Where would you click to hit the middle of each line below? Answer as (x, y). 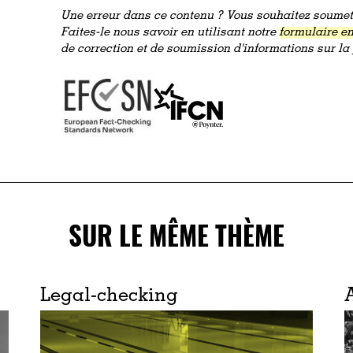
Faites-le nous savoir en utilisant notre (170, 32)
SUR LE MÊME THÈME (176, 235)
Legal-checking (109, 297)
